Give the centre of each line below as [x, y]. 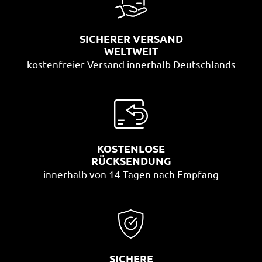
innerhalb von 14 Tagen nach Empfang [131, 174]
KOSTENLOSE [131, 149]
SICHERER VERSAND [131, 39]
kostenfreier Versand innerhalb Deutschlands [131, 64]
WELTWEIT [131, 51]
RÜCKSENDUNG [131, 161]
